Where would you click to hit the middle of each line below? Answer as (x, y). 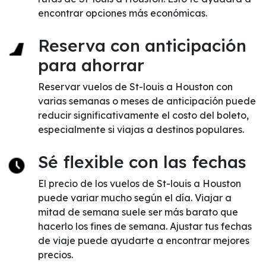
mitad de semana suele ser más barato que (138, 212)
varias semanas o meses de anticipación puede (147, 101)
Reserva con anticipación (142, 45)
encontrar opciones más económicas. (123, 13)
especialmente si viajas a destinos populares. (141, 129)
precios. (56, 255)
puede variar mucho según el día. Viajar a (135, 198)
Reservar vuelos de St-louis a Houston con (135, 87)
